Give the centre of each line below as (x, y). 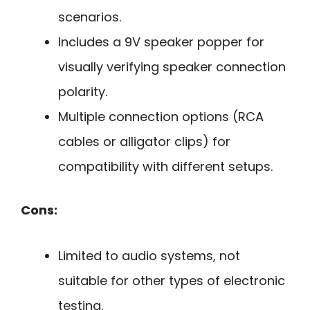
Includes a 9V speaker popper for (161, 42)
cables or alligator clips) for (144, 141)
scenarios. (90, 17)
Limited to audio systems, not (149, 256)
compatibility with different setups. (165, 166)
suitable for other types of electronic (172, 281)
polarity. (83, 91)
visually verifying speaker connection (172, 66)
